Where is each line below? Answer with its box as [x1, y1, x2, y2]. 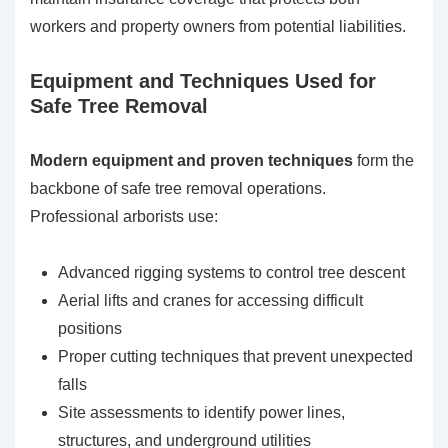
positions [58, 320, 122, 338]
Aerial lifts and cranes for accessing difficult [58, 292, 363, 310]
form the [353, 152, 414, 170]
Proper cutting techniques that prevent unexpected [58, 348, 413, 366]
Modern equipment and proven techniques [30, 152, 353, 170]
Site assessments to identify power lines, [58, 404, 345, 422]
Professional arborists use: [30, 208, 218, 226]
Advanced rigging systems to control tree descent [58, 264, 405, 282]
